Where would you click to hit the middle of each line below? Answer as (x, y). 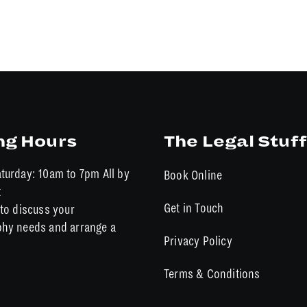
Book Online (193, 175)
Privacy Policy (198, 241)
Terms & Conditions (212, 274)
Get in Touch (194, 208)
